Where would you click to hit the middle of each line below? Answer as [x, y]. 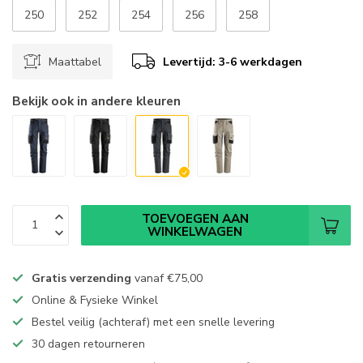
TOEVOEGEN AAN [195, 218]
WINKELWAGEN [195, 231]
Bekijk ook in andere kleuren [96, 101]
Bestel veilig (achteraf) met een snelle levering [153, 322]
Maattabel [75, 62]
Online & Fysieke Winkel [95, 300]
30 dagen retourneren [88, 344]
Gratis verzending [81, 278]
